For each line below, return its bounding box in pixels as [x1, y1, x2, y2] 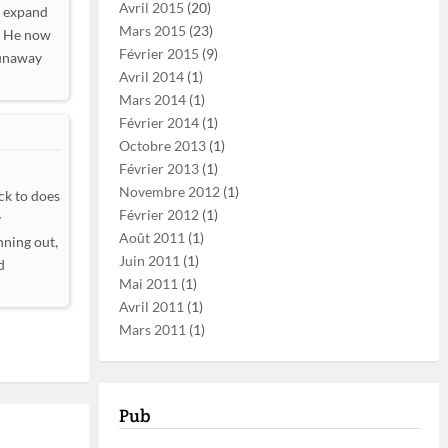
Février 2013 [119, 160, 199, 177]
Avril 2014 [119, 68, 184, 85]
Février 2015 [119, 45, 199, 62]
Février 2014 [119, 114, 199, 131]
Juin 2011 [119, 252, 180, 269]
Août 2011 [119, 229, 185, 246]
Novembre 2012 [119, 183, 220, 200]
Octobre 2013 [119, 137, 206, 154]
